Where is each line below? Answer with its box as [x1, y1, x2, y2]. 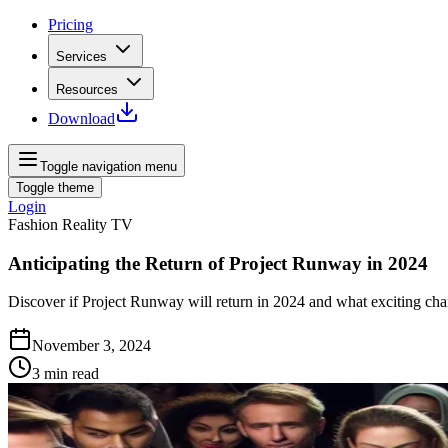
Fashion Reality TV [8, 216, 133, 233]
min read [44, 365, 99, 383]
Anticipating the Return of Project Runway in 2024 [8, 252, 428, 274]
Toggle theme [16, 180, 94, 195]
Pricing [48, 16, 93, 33]
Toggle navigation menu [40, 159, 177, 174]
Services [56, 49, 107, 64]
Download [48, 110, 115, 127]
